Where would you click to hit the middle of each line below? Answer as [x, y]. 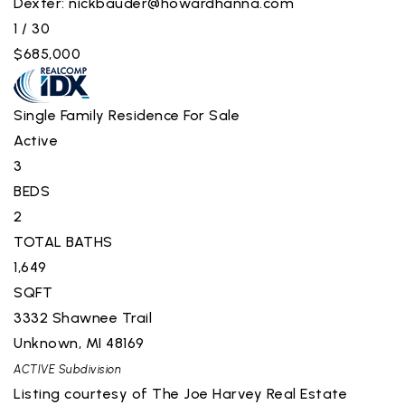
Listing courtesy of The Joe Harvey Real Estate [180, 393]
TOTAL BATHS [63, 241]
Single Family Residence [97, 115]
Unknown [46, 343]
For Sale [212, 115]
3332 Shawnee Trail [83, 317]
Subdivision [88, 369]
